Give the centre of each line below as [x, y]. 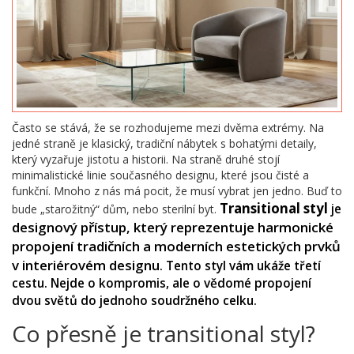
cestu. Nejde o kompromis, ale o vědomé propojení [162, 284]
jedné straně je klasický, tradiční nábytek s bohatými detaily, [164, 144]
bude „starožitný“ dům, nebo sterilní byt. [116, 209]
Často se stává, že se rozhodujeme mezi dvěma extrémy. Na [168, 128]
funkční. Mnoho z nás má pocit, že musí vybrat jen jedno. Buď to [177, 191]
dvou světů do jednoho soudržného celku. [134, 301]
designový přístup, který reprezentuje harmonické [173, 228]
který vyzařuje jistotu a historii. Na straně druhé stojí [146, 160]
